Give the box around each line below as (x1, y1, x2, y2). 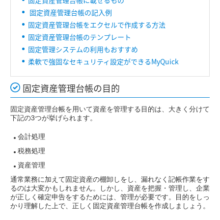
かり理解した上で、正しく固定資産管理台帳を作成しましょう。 (10, 202, 210, 210)
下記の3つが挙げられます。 (10, 114, 97, 122)
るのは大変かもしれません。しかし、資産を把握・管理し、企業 (10, 184, 210, 192)
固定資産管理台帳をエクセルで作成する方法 (28, 20, 165, 30)
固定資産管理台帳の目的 (23, 82, 122, 95)
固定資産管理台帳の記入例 (28, 7, 112, 18)
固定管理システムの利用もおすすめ (28, 44, 139, 55)
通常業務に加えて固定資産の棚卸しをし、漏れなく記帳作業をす (10, 175, 210, 184)
